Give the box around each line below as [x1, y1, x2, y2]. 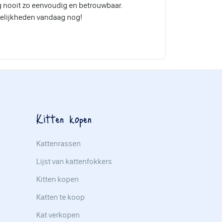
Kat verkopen [36, 210, 80, 220]
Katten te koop [36, 192, 85, 202]
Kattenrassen [36, 138, 81, 148]
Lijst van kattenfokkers [36, 156, 112, 166]
